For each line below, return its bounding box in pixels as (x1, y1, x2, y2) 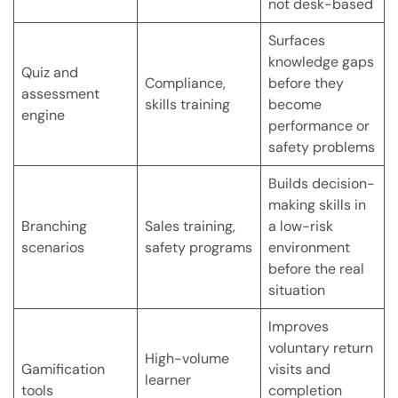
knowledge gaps (268, 52, 374, 72)
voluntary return (268, 338, 373, 358)
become (268, 95, 322, 115)
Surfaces (268, 31, 325, 51)
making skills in (268, 195, 366, 215)
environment (268, 238, 350, 258)
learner (145, 370, 191, 390)
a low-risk (268, 217, 333, 236)
